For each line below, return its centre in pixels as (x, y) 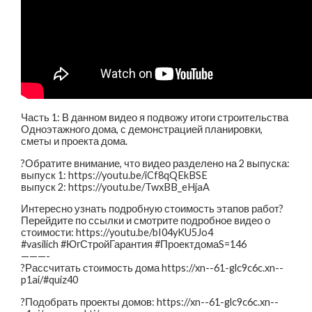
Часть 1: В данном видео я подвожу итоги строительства (155, 118)
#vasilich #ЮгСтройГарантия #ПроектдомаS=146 (134, 244)
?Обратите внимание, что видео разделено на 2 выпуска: (156, 163)
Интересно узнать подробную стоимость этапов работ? (153, 209)
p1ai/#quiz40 (50, 280)
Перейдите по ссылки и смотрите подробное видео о (146, 221)
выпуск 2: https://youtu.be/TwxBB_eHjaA (116, 187)
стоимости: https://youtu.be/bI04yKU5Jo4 (117, 233)
